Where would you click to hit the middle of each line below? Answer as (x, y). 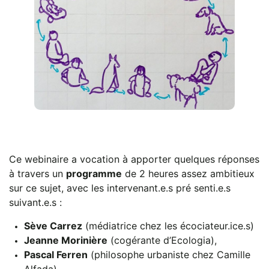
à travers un (38, 173)
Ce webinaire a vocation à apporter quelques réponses (134, 159)
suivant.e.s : (35, 202)
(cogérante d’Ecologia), (162, 240)
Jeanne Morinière (66, 240)
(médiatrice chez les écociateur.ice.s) (168, 225)
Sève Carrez (53, 225)
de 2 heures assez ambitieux (188, 173)
